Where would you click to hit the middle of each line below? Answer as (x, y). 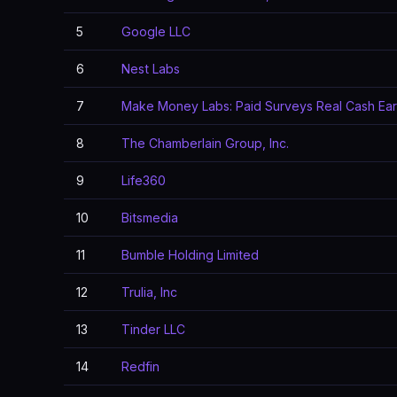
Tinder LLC (153, 329)
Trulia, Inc (149, 292)
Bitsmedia (150, 218)
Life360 (144, 180)
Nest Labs (151, 69)
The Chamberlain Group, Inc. (205, 143)
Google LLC (156, 31)
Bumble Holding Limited (190, 255)
